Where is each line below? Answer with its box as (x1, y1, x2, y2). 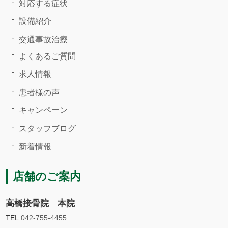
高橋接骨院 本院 (6, 198, 75, 209)
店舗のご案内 (13, 170, 81, 183)
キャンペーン (19, 106, 68, 115)
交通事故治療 (19, 35, 68, 44)
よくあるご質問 (19, 51, 76, 61)
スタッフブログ (19, 124, 76, 133)
